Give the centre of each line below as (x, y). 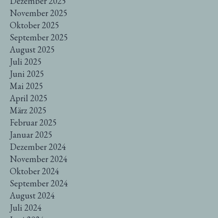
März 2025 (28, 110)
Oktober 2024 (35, 171)
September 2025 (39, 37)
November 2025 (39, 13)
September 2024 (39, 183)
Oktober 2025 (35, 25)
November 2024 (39, 159)
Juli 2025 (26, 61)
